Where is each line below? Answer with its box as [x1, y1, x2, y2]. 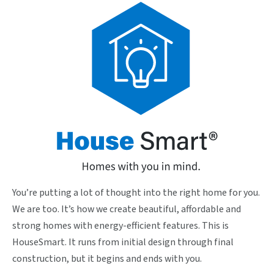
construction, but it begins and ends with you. [12, 251, 202, 265]
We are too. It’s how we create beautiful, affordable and [12, 202, 241, 216]
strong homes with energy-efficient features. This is [12, 218, 229, 232]
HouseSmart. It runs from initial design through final [12, 235, 234, 249]
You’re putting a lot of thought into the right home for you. [12, 185, 260, 199]
